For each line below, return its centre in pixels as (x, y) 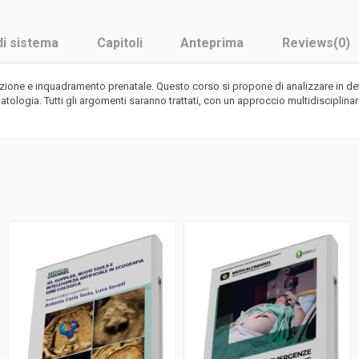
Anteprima (212, 43)
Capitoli (119, 43)
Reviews (307, 43)
